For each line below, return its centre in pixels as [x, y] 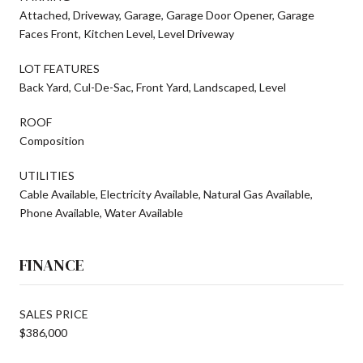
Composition [52, 140]
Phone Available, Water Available [101, 212]
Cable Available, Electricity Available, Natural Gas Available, [166, 194]
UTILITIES [47, 175]
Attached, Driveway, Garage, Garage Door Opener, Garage [167, 15]
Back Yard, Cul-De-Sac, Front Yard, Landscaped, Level [153, 87]
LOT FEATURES [60, 68]
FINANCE [52, 265]
